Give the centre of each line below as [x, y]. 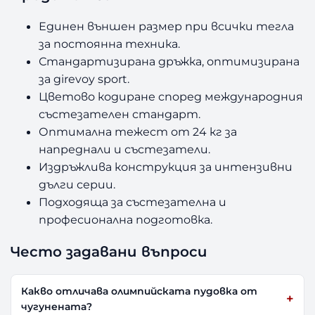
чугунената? [57, 307]
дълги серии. [77, 185]
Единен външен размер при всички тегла [167, 26]
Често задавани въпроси [109, 251]
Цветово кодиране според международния [171, 97]
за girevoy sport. [84, 79]
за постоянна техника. [110, 44]
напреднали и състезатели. [125, 149]
